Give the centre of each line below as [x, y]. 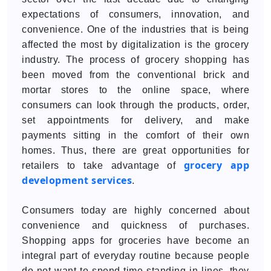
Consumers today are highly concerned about [135, 210]
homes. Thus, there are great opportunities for [135, 150]
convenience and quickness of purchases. [135, 225]
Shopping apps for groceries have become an [135, 240]
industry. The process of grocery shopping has [135, 60]
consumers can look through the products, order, [135, 105]
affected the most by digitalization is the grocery [135, 44]
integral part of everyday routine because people [135, 256]
